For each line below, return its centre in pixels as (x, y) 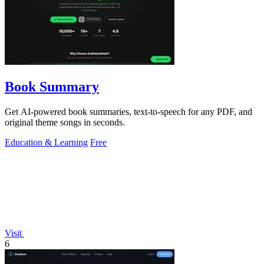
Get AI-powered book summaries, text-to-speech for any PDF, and (128, 111)
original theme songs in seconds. (65, 122)
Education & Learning (46, 142)
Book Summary (52, 87)
